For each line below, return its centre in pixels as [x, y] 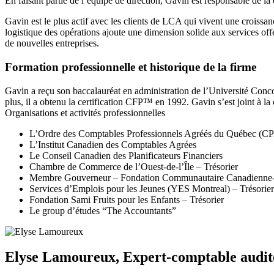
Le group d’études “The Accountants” [103, 210]
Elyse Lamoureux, [64, 257]
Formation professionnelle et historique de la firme [131, 67]
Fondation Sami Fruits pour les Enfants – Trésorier [127, 199]
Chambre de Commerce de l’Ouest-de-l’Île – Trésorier [134, 166]
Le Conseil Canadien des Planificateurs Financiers [126, 155]
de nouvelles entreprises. [52, 43]
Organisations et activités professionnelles [85, 113]
